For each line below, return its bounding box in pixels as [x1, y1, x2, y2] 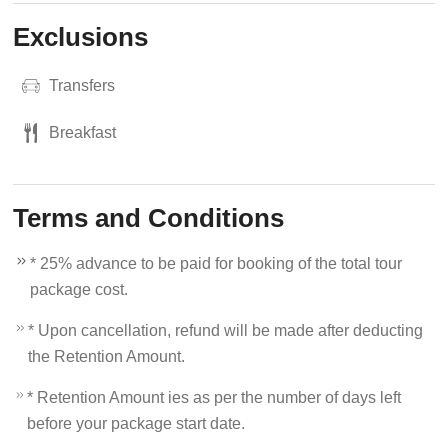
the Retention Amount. [28, 348, 186, 365]
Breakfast [49, 124, 117, 141]
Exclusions [13, 22, 149, 52]
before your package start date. [27, 415, 246, 432]
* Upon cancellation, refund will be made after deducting [28, 322, 424, 339]
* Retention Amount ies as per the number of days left [27, 389, 402, 406]
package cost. [30, 281, 129, 298]
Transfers [49, 77, 116, 94]
